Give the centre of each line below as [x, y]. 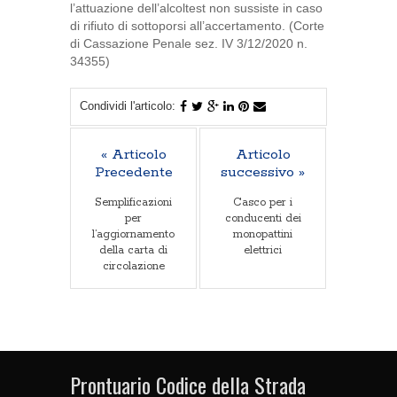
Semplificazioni [133, 202]
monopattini [263, 234]
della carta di [133, 250]
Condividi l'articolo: [128, 106]
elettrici [263, 250]
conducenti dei [263, 218]
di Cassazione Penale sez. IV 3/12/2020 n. [189, 43]
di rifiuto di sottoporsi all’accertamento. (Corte [197, 26]
